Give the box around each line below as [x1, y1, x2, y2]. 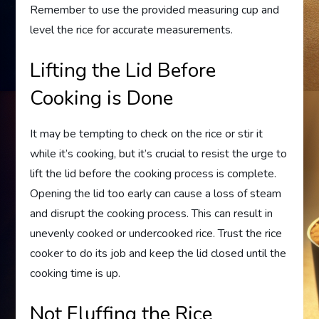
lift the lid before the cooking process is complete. [30, 166, 277, 182]
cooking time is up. [30, 266, 121, 281]
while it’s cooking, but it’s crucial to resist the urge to [30, 146, 288, 162]
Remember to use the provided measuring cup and [30, 2, 280, 18]
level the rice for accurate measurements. [30, 22, 234, 38]
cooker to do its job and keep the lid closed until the [30, 246, 287, 261]
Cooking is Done [30, 85, 174, 112]
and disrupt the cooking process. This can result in [30, 206, 273, 221]
